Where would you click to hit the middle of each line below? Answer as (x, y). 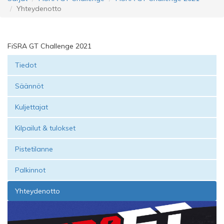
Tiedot (26, 65)
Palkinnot (30, 170)
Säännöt (29, 86)
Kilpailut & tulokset (45, 128)
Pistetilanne (34, 149)
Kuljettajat (31, 107)
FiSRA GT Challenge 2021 (49, 46)
